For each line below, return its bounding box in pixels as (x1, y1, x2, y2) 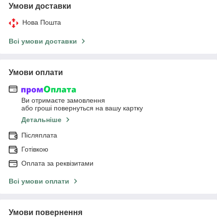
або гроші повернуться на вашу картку (21, 104, 143, 112)
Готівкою (21, 145, 48, 154)
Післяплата (21, 131, 57, 139)
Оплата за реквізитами (21, 159, 93, 168)
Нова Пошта (22, 18, 61, 26)
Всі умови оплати (9, 177, 69, 186)
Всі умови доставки (9, 37, 77, 45)
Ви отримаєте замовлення (21, 96, 105, 105)
